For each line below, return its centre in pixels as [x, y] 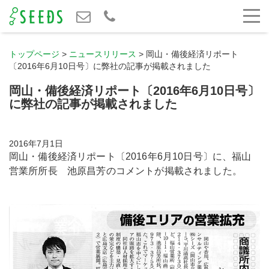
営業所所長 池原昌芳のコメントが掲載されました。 [125, 171]
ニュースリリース [103, 54]
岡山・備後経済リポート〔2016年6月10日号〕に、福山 [130, 156]
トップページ [34, 54]
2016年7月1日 [36, 144]
